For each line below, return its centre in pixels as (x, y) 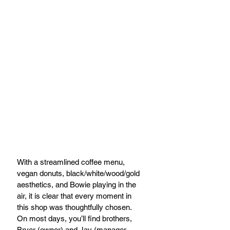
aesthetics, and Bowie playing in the (78, 185)
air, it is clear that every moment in (75, 196)
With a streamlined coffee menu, (72, 162)
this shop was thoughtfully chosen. (75, 207)
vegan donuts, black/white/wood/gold (79, 173)
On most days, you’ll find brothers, (75, 218)
